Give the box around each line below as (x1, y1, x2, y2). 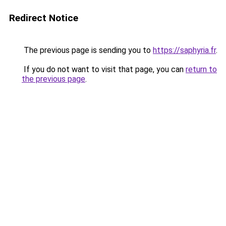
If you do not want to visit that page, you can (22, 65, 186, 74)
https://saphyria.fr (153, 45, 216, 55)
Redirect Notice (9, 12, 78, 24)
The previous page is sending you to (22, 45, 153, 55)
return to (186, 65, 217, 74)
